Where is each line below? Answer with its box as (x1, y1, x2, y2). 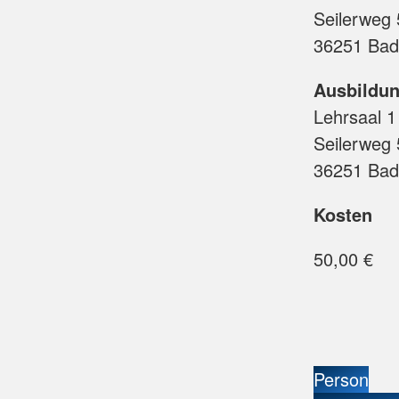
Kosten (313, 201, 372, 227)
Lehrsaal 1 (313, 103, 396, 129)
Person (313, 366, 369, 392)
